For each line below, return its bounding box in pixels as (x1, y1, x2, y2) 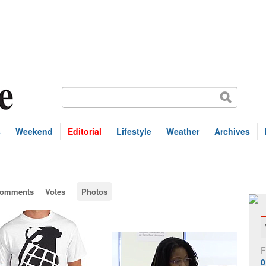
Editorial (68, 125, 102, 137)
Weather (166, 125, 199, 137)
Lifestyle (116, 125, 151, 137)
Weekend (15, 125, 53, 137)
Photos (81, 186, 107, 197)
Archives (214, 125, 250, 137)
